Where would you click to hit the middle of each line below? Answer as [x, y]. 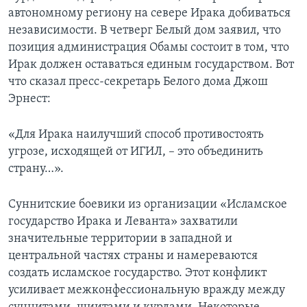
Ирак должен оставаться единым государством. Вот [151, 65]
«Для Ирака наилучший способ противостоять [136, 135]
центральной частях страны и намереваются [133, 256]
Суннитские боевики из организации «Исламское [148, 205]
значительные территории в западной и [120, 239]
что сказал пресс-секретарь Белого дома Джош [138, 82]
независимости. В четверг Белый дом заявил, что [145, 31]
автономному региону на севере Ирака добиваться [149, 14]
